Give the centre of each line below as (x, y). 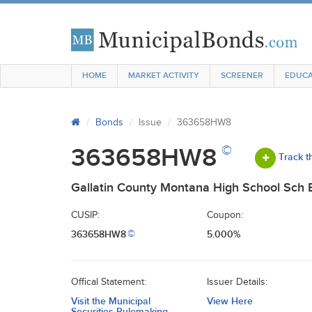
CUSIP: (85, 215)
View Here (230, 301)
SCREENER (242, 76)
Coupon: (225, 215)
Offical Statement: (109, 282)
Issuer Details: (237, 282)
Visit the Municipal (111, 301)
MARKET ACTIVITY (164, 76)
